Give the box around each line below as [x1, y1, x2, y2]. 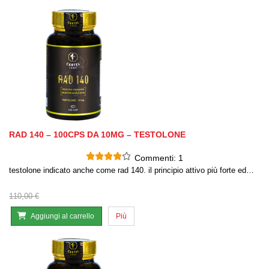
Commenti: [134, 153, 178, 163]
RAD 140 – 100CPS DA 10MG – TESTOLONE [9, 130, 186, 140]
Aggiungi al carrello [31, 212, 94, 221]
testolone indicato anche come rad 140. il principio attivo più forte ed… [9, 166, 254, 175]
